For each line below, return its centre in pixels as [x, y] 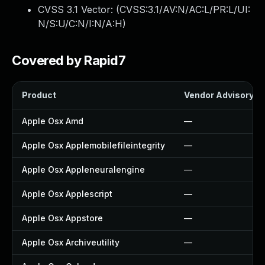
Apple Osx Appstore [62, 218]
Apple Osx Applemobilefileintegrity [93, 145]
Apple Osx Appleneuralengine [83, 169]
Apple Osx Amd [53, 121]
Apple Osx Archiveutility [71, 242]
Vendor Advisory [219, 95]
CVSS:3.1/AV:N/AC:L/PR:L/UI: [185, 9]
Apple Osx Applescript [67, 194]
